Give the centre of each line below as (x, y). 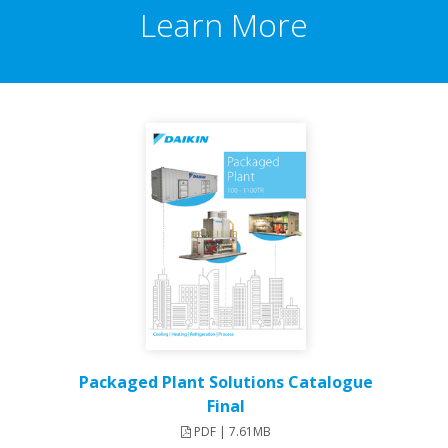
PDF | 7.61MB (231, 432)
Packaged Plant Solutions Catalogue (226, 382)
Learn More (224, 25)
